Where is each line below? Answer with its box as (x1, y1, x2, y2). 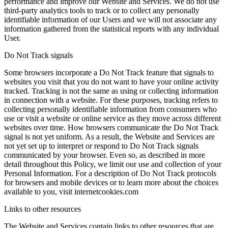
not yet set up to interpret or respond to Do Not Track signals (4, 141, 198, 150)
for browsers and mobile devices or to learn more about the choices (4, 178, 218, 187)
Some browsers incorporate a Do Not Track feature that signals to (4, 68, 214, 77)
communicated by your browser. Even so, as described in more (4, 150, 205, 159)
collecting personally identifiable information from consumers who (4, 104, 217, 113)
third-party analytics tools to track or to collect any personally (4, 6, 199, 15)
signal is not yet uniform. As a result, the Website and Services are (4, 132, 215, 141)
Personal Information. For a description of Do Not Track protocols (4, 168, 216, 178)
